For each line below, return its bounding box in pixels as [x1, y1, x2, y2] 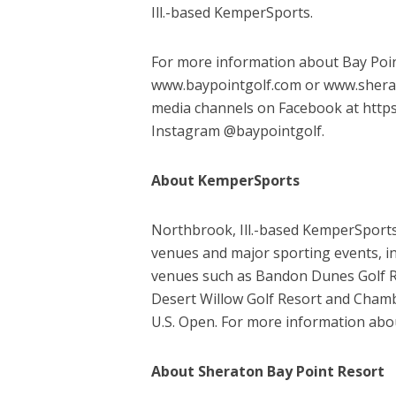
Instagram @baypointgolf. [150, 120, 324, 141]
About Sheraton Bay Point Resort [150, 361, 385, 381]
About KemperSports [150, 170, 300, 190]
